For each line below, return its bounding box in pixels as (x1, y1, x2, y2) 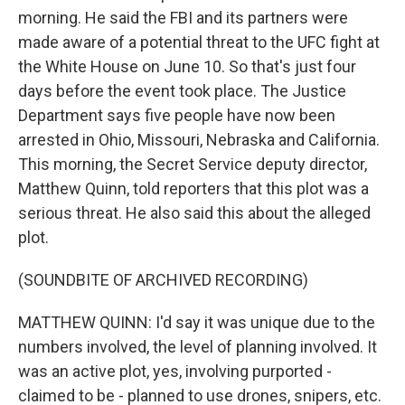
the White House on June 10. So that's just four (18, 57, 356, 76)
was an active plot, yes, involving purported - (18, 362, 332, 381)
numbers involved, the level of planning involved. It (18, 337, 377, 356)
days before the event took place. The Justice (18, 81, 346, 100)
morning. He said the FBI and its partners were (18, 8, 348, 27)
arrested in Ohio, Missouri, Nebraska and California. (18, 130, 380, 149)
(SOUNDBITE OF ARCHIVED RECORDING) (18, 270, 308, 289)
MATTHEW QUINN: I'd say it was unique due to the (18, 313, 375, 332)
